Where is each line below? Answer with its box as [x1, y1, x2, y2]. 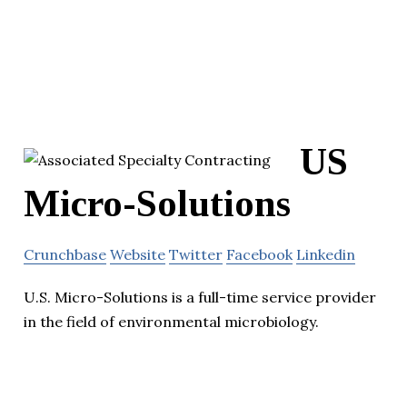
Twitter [169, 244, 223, 263]
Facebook [226, 244, 293, 263]
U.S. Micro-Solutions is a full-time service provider [24, 287, 376, 306]
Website [110, 244, 165, 263]
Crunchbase [24, 244, 106, 263]
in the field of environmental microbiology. [24, 312, 319, 331]
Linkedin [296, 244, 355, 263]
